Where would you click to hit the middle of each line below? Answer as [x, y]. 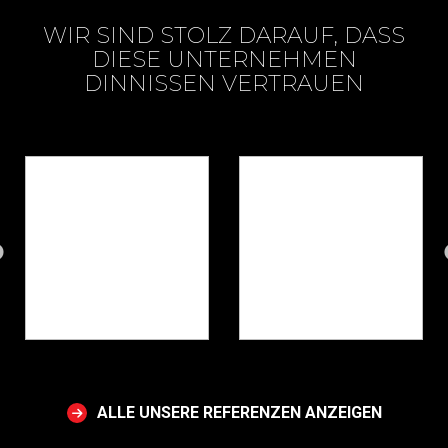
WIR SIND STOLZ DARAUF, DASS [224, 35]
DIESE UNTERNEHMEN [224, 59]
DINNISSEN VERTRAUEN [224, 83]
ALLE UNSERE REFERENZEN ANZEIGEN [239, 412]
